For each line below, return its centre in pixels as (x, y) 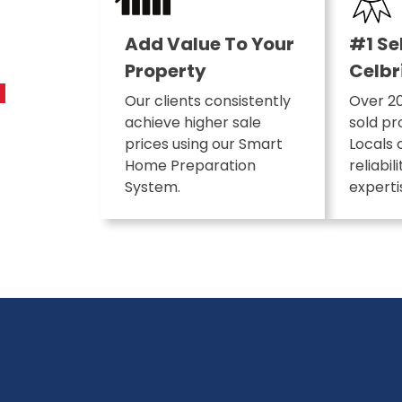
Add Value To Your (209, 44)
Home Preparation (190, 166)
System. (152, 188)
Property (165, 71)
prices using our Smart (203, 144)
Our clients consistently (207, 101)
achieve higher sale (192, 123)
